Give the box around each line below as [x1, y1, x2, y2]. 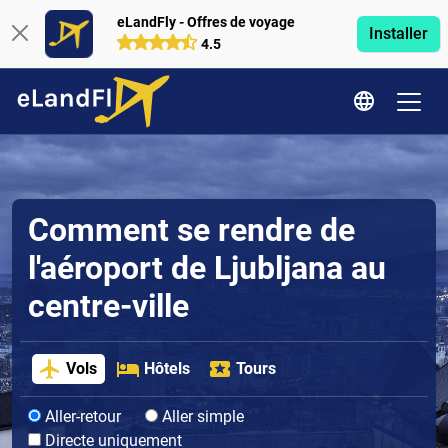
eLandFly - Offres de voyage [116, 13, 295, 31]
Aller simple [158, 407, 244, 427]
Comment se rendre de [28, 211, 355, 249]
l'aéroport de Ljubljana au [28, 249, 386, 287]
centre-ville [28, 287, 189, 325]
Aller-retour [41, 407, 121, 427]
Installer [368, 24, 428, 43]
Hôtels [143, 359, 190, 379]
